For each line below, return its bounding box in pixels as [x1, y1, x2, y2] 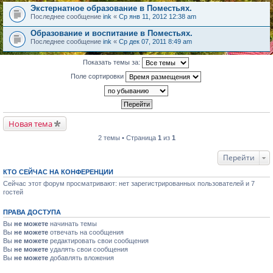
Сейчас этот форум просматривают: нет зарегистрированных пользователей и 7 [3, 180, 255, 187]
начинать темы [48, 220, 97, 227]
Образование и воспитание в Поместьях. [30, 29, 193, 38]
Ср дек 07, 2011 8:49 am [119, 38, 192, 45]
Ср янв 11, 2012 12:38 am [119, 13, 196, 20]
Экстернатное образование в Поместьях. [30, 4, 192, 13]
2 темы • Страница [97, 134, 158, 141]
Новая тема [9, 118, 52, 129]
